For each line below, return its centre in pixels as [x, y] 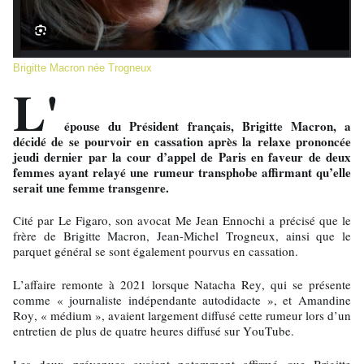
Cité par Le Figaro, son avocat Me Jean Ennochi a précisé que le [182, 221]
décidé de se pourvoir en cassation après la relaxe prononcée [182, 142]
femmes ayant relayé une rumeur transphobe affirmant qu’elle [182, 173]
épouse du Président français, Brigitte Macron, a [208, 126]
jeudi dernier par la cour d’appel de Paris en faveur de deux [182, 157]
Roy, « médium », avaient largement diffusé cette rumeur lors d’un [182, 316]
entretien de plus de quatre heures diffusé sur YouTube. [154, 331]
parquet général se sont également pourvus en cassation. [156, 251]
